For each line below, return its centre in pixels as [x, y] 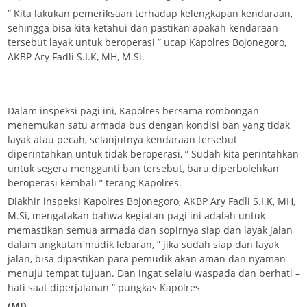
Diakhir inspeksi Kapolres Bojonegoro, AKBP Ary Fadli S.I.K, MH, [151, 201]
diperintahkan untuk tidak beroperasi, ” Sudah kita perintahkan [153, 153]
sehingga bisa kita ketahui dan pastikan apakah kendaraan [143, 27]
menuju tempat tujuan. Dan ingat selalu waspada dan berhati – [154, 273]
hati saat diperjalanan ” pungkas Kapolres [104, 287]
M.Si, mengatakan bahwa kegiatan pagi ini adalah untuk [136, 215]
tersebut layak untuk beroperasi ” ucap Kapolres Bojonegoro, [147, 42]
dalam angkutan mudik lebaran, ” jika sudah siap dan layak [143, 244]
